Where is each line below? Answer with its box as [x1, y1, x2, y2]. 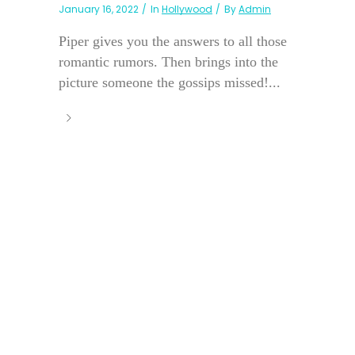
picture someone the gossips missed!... [59, 74, 281, 91]
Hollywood [162, 2, 212, 17]
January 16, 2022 [59, 2, 139, 17]
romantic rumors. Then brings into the [59, 54, 278, 71]
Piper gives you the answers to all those [59, 33, 287, 50]
